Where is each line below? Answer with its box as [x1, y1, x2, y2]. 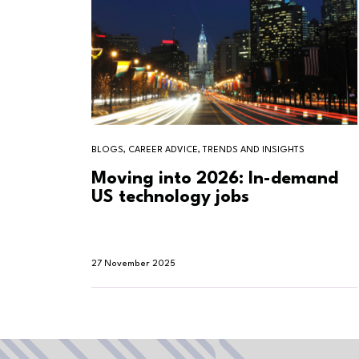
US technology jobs [91, 188, 249, 206]
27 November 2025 [91, 259, 175, 268]
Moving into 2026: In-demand [91, 170, 338, 188]
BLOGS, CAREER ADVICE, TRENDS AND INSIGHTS [91, 145, 305, 155]
